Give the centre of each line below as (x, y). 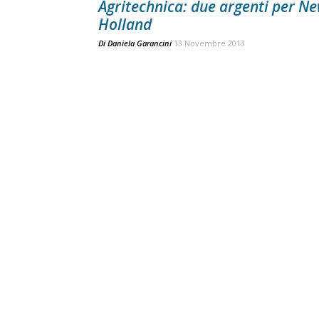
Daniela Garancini (140, 43)
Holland (125, 24)
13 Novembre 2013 (209, 43)
